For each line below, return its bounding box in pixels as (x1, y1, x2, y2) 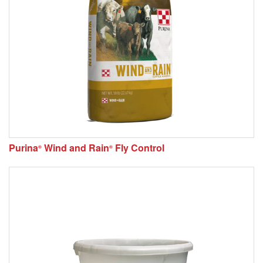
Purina (9, 141, 38, 155)
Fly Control (113, 141, 164, 155)
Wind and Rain (42, 141, 109, 155)
